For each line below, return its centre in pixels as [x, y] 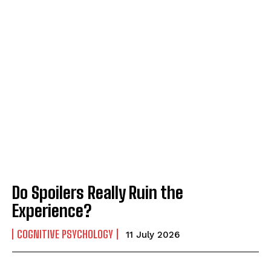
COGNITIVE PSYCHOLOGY [65, 234]
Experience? [52, 210]
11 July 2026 [153, 234]
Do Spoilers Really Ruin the [98, 192]
